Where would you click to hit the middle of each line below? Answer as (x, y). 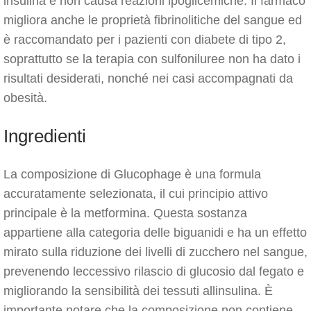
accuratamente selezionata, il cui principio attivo (136, 194)
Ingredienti (45, 136)
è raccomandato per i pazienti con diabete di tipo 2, (145, 40)
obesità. (25, 98)
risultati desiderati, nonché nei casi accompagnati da (148, 78)
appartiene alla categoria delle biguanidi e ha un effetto (155, 233)
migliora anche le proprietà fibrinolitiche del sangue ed (153, 20)
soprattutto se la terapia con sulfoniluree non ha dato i (152, 59)
